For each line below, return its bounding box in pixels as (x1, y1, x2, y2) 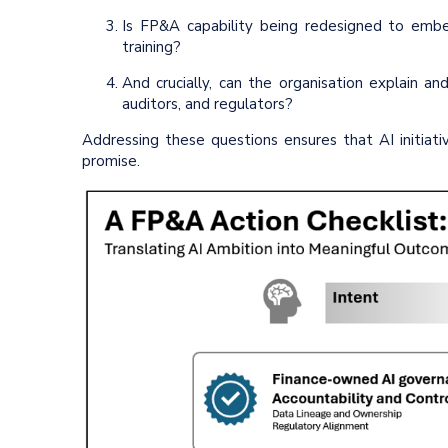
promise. (82, 150, 140, 171)
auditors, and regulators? (122, 93, 293, 114)
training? (122, 36, 185, 57)
